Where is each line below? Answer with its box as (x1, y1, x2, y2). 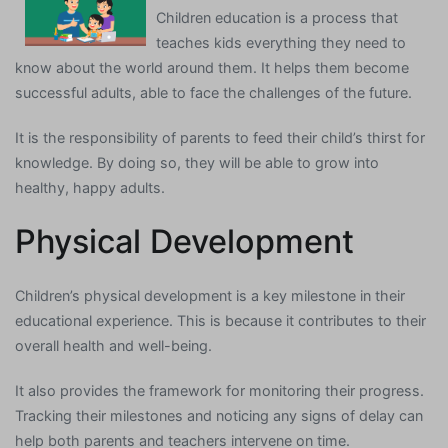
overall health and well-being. (15, 336, 212, 354)
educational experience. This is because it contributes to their (15, 311, 426, 329)
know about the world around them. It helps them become (15, 59, 409, 77)
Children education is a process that (156, 9, 399, 27)
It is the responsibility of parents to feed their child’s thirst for (15, 129, 425, 147)
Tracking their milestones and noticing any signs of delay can (15, 406, 423, 424)
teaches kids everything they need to (156, 34, 407, 52)
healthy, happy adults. (15, 179, 165, 197)
